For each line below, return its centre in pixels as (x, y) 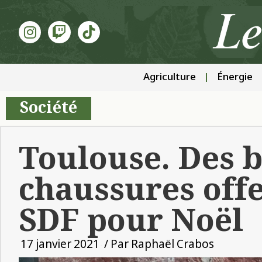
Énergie (235, 78)
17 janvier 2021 (60, 246)
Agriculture (169, 78)
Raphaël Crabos (171, 246)
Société (49, 108)
